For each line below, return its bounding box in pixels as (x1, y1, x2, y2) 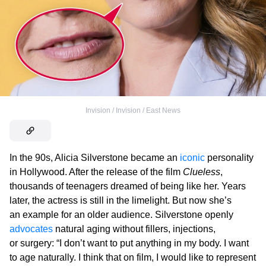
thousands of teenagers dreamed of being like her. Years (9, 180, 246, 191)
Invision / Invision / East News (85, 106, 180, 115)
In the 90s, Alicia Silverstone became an (9, 152, 180, 163)
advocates (9, 223, 53, 234)
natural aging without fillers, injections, (53, 223, 216, 234)
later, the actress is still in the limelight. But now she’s (9, 195, 232, 205)
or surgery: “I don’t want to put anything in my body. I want (9, 237, 249, 248)
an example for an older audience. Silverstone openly (9, 209, 233, 220)
